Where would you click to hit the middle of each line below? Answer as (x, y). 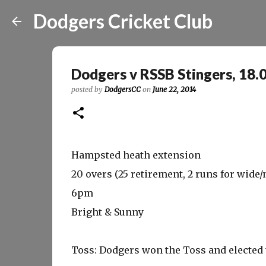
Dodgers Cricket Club (123, 21)
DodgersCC (122, 89)
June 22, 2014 (174, 89)
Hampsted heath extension (136, 155)
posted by (88, 89)
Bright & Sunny (107, 212)
